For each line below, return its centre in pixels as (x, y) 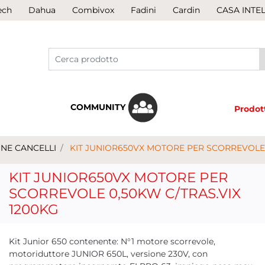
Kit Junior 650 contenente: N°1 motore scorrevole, (112, 241)
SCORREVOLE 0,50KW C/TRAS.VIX (125, 193)
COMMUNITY (99, 107)
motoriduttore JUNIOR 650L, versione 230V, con (108, 253)
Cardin (186, 10)
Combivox (93, 10)
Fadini (143, 10)
